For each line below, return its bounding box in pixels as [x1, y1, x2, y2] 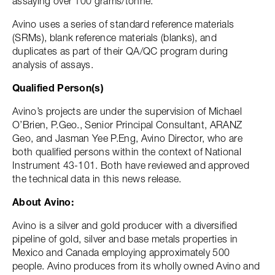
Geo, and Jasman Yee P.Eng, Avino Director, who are [12, 132, 243, 144]
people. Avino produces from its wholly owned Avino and [12, 260, 260, 272]
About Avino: [12, 196, 74, 208]
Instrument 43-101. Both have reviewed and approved [12, 159, 250, 171]
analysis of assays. [12, 58, 94, 71]
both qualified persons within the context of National [12, 145, 241, 158]
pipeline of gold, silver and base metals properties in [12, 233, 238, 245]
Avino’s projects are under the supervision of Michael [12, 105, 242, 117]
